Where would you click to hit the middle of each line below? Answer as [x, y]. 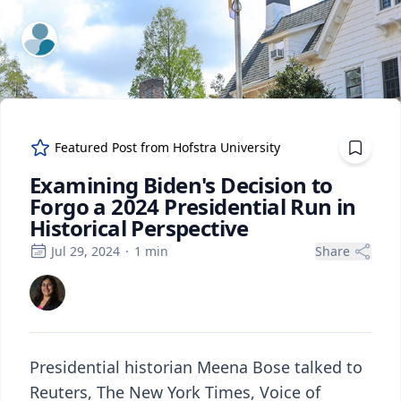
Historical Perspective [139, 228]
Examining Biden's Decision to [181, 185]
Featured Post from [114, 147]
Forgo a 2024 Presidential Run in [193, 206]
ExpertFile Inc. [69, 33]
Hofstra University [226, 147]
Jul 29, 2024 [85, 251]
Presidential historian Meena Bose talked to [196, 367]
